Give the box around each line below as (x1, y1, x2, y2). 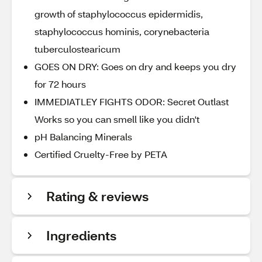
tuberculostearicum (35, 43, 120, 55)
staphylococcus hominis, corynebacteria (35, 25, 209, 37)
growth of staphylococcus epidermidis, (35, 8, 203, 20)
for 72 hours (35, 78, 86, 90)
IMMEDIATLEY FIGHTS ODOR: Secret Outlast (35, 95, 229, 108)
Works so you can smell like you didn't (35, 113, 199, 125)
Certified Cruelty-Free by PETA (35, 148, 167, 160)
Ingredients (46, 227, 116, 244)
